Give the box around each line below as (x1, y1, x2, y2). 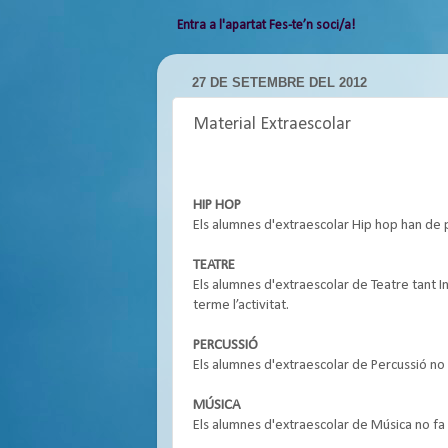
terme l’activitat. (193, 298, 289, 313)
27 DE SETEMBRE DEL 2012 (192, 75, 367, 91)
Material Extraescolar (193, 114, 351, 134)
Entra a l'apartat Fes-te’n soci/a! (177, 18, 355, 32)
